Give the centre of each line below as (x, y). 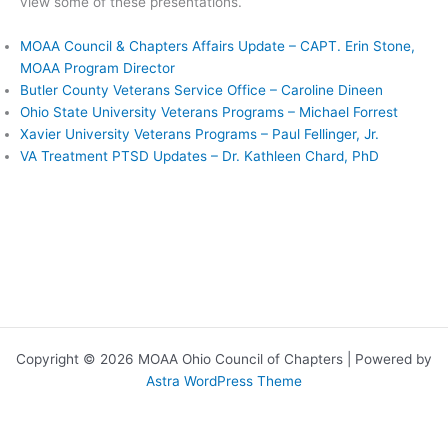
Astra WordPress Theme (224, 381)
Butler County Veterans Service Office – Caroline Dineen (201, 89)
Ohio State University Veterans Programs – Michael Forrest (209, 111)
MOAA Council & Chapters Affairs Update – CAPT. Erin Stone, (217, 45)
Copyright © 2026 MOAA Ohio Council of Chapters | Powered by (224, 359)
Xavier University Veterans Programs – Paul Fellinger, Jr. (199, 133)
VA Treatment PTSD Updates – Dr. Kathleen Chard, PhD (199, 155)
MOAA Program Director (97, 67)
